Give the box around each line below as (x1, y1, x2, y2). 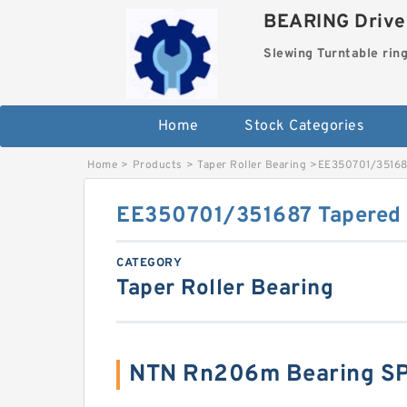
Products (132, 158, 183, 174)
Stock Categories (244, 117, 364, 136)
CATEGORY (116, 256, 182, 272)
